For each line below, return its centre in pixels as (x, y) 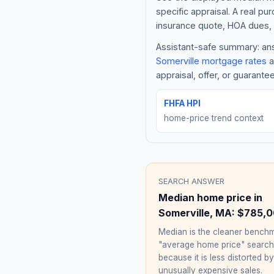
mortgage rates (233, 61)
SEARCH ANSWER (191, 181)
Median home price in (210, 197)
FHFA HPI (182, 103)
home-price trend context (214, 118)
